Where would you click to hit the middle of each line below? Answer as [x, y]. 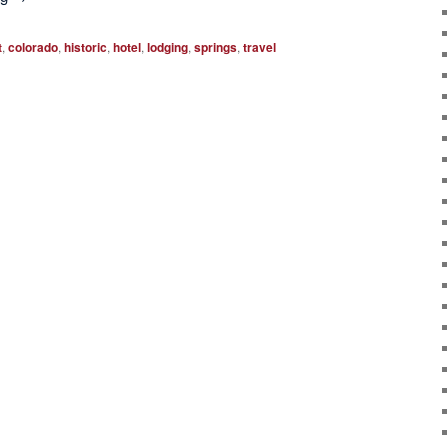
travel [260, 47]
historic [86, 47]
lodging [168, 47]
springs [216, 47]
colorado [33, 47]
